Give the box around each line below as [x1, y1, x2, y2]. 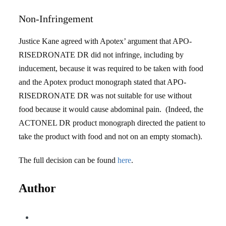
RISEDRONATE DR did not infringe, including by [19, 50, 184, 59]
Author [19, 182, 56, 195]
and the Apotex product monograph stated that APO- [19, 78, 187, 86]
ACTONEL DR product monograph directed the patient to [19, 119, 206, 127]
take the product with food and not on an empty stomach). [19, 132, 207, 141]
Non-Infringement [19, 13, 94, 24]
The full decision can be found [19, 156, 118, 164]
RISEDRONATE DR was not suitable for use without [19, 91, 192, 100]
